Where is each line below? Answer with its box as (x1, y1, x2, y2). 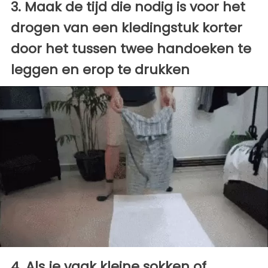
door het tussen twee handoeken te (11, 39, 251, 58)
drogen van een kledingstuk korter (11, 18, 242, 37)
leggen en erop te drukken (11, 60, 190, 79)
